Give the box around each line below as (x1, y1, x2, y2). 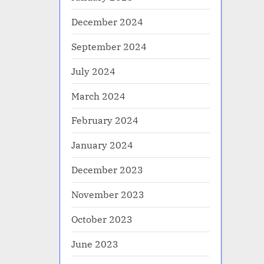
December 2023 (71, 163, 143, 176)
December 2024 (71, 15, 143, 28)
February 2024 (71, 114, 138, 127)
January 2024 (71, 138, 133, 151)
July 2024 (71, 64, 115, 77)
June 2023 (71, 237, 118, 250)
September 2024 (71, 39, 147, 52)
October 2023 (71, 213, 133, 226)
